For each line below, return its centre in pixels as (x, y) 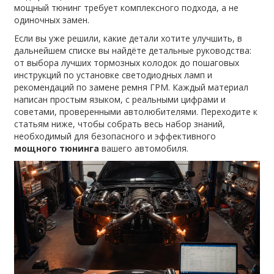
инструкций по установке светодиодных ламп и (113, 75)
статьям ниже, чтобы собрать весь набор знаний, (120, 124)
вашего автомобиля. (144, 148)
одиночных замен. (52, 20)
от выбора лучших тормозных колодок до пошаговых (127, 62)
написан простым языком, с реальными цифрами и (120, 99)
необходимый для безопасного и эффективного (115, 136)
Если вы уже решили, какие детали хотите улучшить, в (128, 38)
